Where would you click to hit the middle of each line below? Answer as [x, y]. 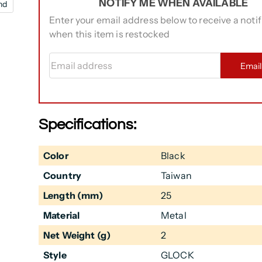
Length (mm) [73, 196]
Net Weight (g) [77, 235]
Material [61, 216]
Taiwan [176, 176]
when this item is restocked [109, 34]
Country [62, 176]
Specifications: [87, 124]
